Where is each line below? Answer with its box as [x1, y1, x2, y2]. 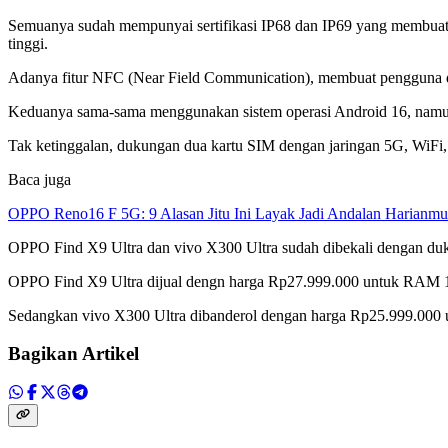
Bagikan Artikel [8, 343, 139, 365]
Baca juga [8, 170, 71, 188]
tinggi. [8, 34, 48, 52]
